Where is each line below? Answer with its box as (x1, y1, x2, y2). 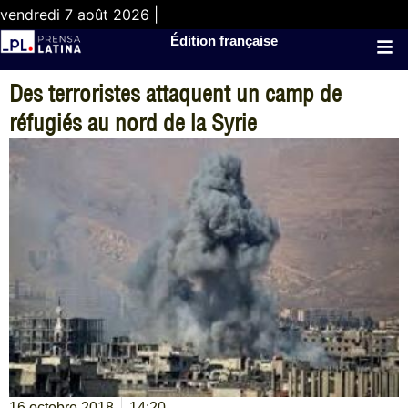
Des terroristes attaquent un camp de (9, 78, 342, 108)
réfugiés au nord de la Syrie (9, 107, 257, 138)
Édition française (170, 33, 279, 48)
